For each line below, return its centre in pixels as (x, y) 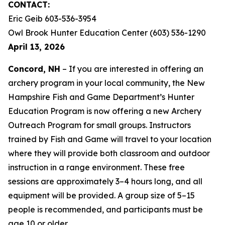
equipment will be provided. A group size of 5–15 (101, 195)
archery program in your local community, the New (106, 83)
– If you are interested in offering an (132, 69)
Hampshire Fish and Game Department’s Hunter (101, 97)
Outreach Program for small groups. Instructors (99, 125)
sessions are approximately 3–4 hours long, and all (105, 181)
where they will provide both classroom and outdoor (109, 153)
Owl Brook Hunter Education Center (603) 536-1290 (107, 33)
